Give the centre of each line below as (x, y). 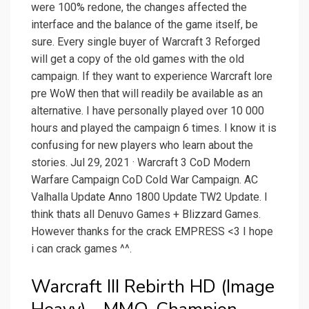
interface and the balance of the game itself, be (144, 25)
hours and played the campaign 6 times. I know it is (154, 128)
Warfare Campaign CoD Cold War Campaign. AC (144, 180)
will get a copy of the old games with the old (138, 59)
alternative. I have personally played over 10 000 (148, 111)
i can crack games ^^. (81, 249)
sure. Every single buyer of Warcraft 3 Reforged (146, 42)
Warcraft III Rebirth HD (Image (153, 287)
